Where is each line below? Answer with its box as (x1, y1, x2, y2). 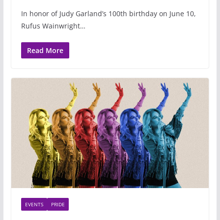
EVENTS (25, 200, 43, 208)
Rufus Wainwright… (21, 21, 85, 30)
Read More (27, 45, 63, 55)
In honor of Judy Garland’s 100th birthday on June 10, (21, 8, 196, 18)
